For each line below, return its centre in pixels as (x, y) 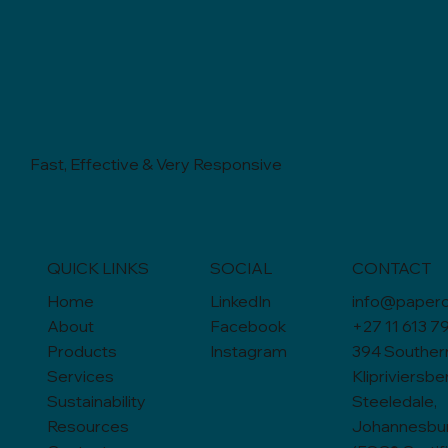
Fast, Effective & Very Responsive (155, 164)
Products (82, 351)
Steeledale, (394, 401)
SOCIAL (241, 268)
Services (81, 376)
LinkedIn (240, 301)
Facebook (248, 326)
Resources (88, 426)
